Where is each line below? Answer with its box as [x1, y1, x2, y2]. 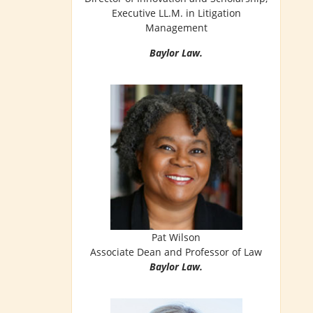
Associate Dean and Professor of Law [90, 245, 262, 259]
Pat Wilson [152, 230, 201, 244]
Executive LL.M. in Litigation [111, 6, 241, 20]
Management [145, 21, 208, 35]
